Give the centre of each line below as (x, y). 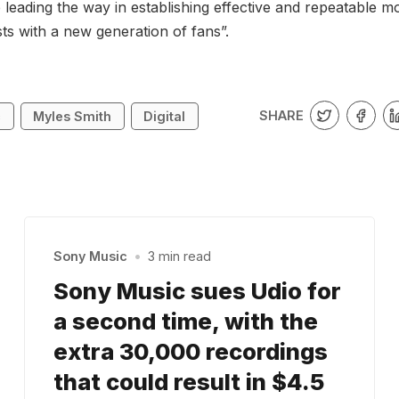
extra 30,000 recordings (190, 352)
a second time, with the (185, 322)
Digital (165, 116)
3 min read (180, 256)
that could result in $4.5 (188, 382)
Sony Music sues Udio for (197, 291)
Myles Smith (73, 116)
